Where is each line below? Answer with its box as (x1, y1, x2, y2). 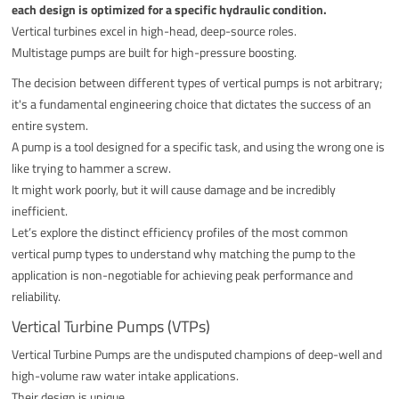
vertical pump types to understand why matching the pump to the (12, 243, 356, 263)
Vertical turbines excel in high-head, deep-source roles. (12, 20, 297, 40)
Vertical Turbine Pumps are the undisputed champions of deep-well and (12, 344, 383, 363)
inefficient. (12, 200, 69, 220)
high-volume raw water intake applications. (12, 365, 240, 385)
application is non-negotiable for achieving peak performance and (12, 265, 354, 284)
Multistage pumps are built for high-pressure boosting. (12, 42, 297, 61)
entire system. (12, 115, 89, 134)
